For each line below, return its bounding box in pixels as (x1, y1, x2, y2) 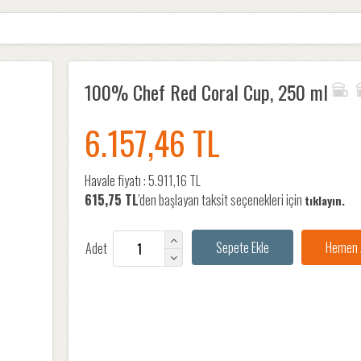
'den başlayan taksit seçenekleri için (139, 190, 305, 210)
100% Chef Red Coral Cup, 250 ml (85, 77, 328, 106)
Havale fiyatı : (85, 171, 148, 190)
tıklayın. (305, 192, 345, 209)
